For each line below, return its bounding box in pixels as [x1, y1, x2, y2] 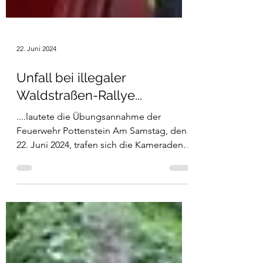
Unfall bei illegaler [16, 102, 126, 117]
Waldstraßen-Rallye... [16, 120, 142, 135]
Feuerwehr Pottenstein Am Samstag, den [16, 157, 187, 168]
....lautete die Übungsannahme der [16, 143, 161, 154]
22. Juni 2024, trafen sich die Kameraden [16, 171, 183, 183]
